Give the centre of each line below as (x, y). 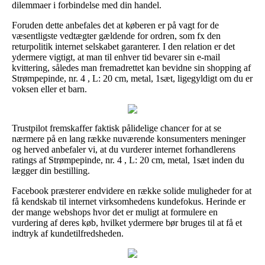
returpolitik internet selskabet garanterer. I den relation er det (123, 46)
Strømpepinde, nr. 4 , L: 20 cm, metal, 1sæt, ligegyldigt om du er (132, 78)
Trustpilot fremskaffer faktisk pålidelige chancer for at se (117, 128)
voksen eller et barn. (49, 89)
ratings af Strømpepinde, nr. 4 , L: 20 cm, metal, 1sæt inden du (128, 160)
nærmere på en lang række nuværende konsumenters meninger (129, 138)
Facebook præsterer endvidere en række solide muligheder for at (132, 190)
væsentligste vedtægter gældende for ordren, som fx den (116, 35)
